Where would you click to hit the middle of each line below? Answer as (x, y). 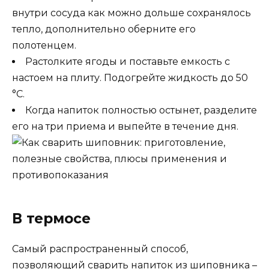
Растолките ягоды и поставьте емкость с (128, 61)
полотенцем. (44, 45)
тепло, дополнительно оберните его (104, 29)
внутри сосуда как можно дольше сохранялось (131, 13)
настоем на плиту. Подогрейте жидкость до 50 (130, 77)
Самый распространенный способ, (100, 249)
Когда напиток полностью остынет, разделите (141, 110)
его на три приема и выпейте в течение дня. (125, 126)
